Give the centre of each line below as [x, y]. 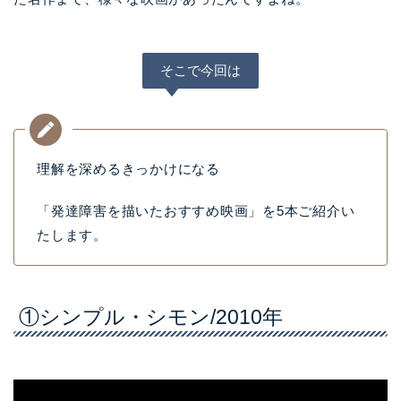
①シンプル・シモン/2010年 [151, 316]
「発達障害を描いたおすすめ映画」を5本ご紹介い [196, 210]
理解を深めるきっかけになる [128, 168]
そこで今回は [200, 70]
